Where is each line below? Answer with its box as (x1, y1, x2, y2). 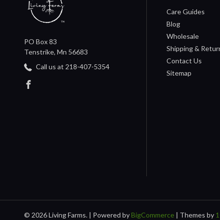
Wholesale (166, 31, 199, 40)
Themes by (180, 210, 216, 219)
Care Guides (166, 7, 205, 16)
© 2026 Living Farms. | (24, 210, 91, 219)
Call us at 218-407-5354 (34, 62, 110, 71)
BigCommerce (131, 210, 174, 219)
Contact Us (166, 56, 202, 65)
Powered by (93, 210, 131, 219)
